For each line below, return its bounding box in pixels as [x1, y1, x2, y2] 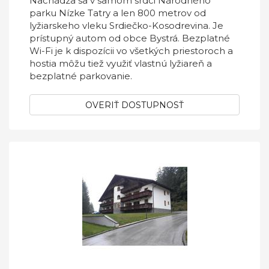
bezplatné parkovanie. [29, 70, 132, 82]
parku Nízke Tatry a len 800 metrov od [29, 7, 206, 19]
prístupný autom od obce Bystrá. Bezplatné [29, 32, 230, 44]
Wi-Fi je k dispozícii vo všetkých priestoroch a [29, 45, 233, 56]
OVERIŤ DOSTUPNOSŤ [85, 100, 184, 110]
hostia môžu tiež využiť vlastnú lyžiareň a [29, 58, 212, 69]
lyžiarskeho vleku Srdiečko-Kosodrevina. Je [29, 20, 223, 31]
